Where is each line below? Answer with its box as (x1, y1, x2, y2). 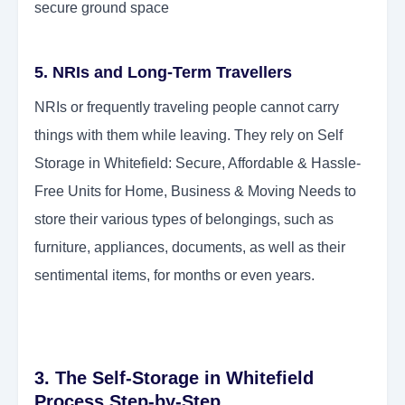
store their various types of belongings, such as (34, 212, 334, 228)
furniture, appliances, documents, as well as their (34, 240, 345, 256)
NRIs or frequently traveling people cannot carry (34, 99, 339, 116)
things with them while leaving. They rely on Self (34, 127, 343, 144)
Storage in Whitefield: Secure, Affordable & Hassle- (34, 155, 361, 172)
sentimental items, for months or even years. (34, 268, 315, 284)
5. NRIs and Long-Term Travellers (34, 63, 292, 82)
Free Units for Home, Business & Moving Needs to (34, 184, 356, 200)
